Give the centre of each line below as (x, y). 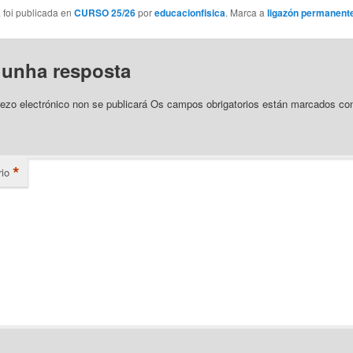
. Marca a (246, 12)
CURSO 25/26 (104, 12)
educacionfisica (190, 12)
